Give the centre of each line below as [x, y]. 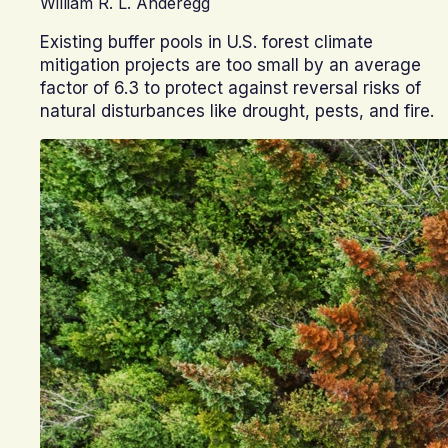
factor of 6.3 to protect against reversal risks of [230, 88]
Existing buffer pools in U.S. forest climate [206, 42]
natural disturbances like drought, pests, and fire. [237, 111]
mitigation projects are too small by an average [230, 65]
